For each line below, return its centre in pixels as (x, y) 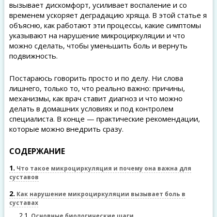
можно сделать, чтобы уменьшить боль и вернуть (98, 46)
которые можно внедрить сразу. (66, 129)
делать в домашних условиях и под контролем (91, 108)
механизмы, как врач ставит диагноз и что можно (96, 98)
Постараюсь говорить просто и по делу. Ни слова (96, 78)
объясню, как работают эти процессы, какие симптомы (105, 25)
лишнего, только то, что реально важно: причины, (97, 88)
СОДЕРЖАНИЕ (37, 151)
